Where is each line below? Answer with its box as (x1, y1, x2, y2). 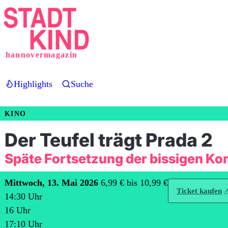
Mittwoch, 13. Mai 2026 (5, 178, 98, 188)
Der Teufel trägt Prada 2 (5, 129, 212, 151)
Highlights (14, 78, 52, 89)
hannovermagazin (5, 50, 78, 60)
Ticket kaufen (177, 186, 222, 195)
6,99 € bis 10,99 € (101, 178, 168, 188)
